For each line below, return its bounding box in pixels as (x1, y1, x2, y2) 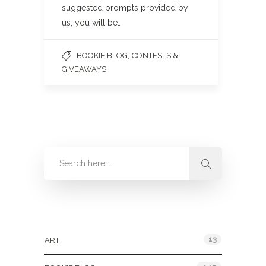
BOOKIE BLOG (77, 51, 128, 60)
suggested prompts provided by (62, 3, 188, 12)
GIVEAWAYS (62, 65, 106, 74)
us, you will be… (62, 18, 122, 27)
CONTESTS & (132, 51, 178, 60)
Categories (44, 210, 92, 219)
